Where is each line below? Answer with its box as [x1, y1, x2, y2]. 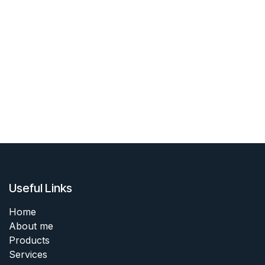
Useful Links [9, 180, 72, 195]
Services [9, 248, 47, 260]
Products [9, 234, 50, 246]
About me [9, 219, 53, 232]
